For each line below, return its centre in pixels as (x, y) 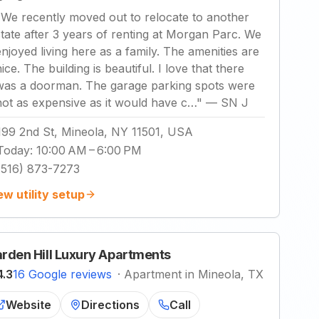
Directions (110, 305)
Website (28, 305)
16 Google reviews (62, 274)
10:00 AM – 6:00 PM (89, 150)
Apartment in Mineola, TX (194, 274)
